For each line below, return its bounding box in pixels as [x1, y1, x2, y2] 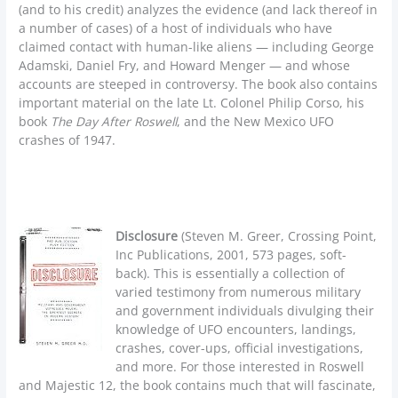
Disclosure [115, 227, 179, 244]
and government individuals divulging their [115, 301, 375, 319]
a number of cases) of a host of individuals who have [19, 20, 333, 37]
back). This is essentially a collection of [115, 264, 346, 282]
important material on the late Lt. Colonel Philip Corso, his [19, 94, 365, 112]
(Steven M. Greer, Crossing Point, [178, 227, 378, 244]
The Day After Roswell [51, 113, 178, 131]
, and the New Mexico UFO [177, 113, 335, 131]
